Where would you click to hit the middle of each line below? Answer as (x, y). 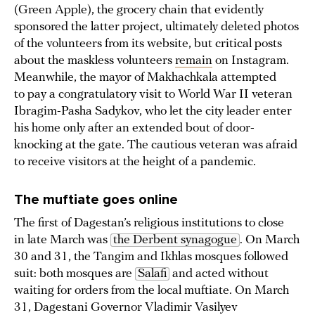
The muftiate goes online (96, 200)
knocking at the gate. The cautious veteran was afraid (156, 146)
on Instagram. (251, 61)
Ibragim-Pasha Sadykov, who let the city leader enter (153, 112)
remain (194, 61)
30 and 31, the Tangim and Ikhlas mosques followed (151, 257)
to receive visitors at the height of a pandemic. (135, 162)
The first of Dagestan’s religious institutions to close (149, 224)
